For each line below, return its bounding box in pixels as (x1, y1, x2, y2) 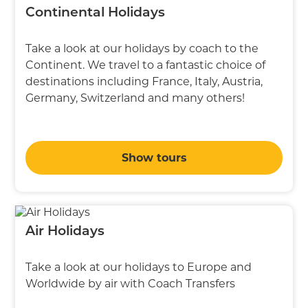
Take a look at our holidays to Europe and (25, 260, 252, 274)
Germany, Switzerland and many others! (25, 91, 245, 104)
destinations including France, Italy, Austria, (25, 74, 263, 88)
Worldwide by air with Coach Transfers (25, 276, 236, 290)
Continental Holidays (25, 6, 166, 20)
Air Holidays (25, 225, 105, 239)
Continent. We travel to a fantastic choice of (25, 58, 266, 71)
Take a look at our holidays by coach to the (25, 41, 259, 55)
